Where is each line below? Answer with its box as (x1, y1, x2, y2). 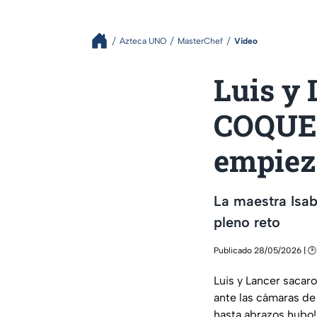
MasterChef (178, 35, 223, 46)
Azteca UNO (120, 35, 166, 46)
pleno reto (214, 213, 280, 231)
